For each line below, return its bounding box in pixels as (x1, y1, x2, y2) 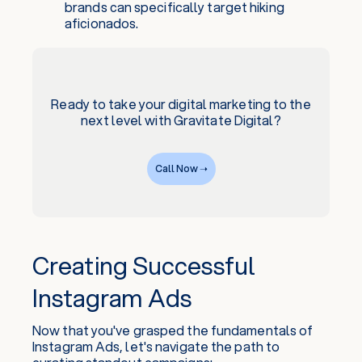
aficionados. (65, 14, 139, 32)
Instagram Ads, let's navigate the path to (32, 337, 280, 356)
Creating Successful (32, 248, 255, 283)
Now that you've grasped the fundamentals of (32, 321, 314, 339)
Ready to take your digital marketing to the (51, 95, 311, 113)
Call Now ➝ (154, 162, 208, 175)
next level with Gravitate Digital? (81, 111, 281, 129)
